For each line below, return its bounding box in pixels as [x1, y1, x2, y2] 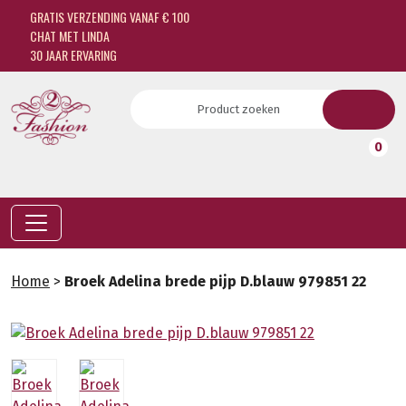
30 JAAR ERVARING [26, 45, 117, 64]
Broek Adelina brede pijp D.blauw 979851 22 [64, 273, 366, 290]
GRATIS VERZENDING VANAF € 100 [26, 7, 189, 26]
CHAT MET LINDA [26, 26, 110, 45]
